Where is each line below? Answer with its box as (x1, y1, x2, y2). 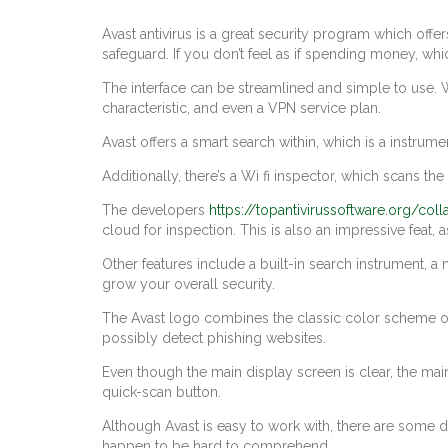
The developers (102, 202, 209, 219)
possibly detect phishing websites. (102, 330, 326, 347)
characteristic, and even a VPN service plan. (102, 100, 381, 117)
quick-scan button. (102, 384, 221, 401)
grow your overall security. (102, 276, 275, 293)
